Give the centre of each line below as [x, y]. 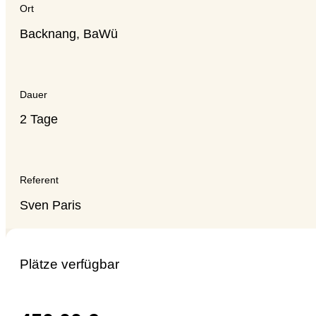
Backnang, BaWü [69, 34]
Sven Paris [50, 205]
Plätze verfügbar [69, 264]
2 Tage [39, 120]
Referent [39, 180]
